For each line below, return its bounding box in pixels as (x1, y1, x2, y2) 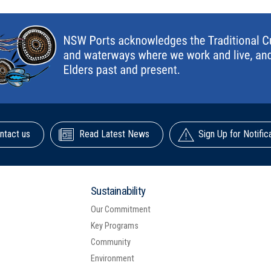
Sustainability (91, 184, 146, 198)
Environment (91, 253, 135, 264)
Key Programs (91, 221, 139, 232)
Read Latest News (79, 128, 149, 140)
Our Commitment (91, 204, 151, 215)
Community (91, 237, 131, 248)
